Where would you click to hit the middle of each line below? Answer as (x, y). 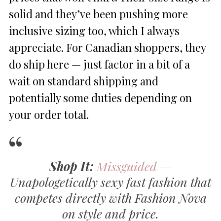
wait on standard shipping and (84, 81)
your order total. (49, 114)
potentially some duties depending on (100, 97)
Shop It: (71, 166)
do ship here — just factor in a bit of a (99, 64)
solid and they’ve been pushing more (98, 14)
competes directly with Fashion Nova (110, 197)
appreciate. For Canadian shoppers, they (107, 47)
